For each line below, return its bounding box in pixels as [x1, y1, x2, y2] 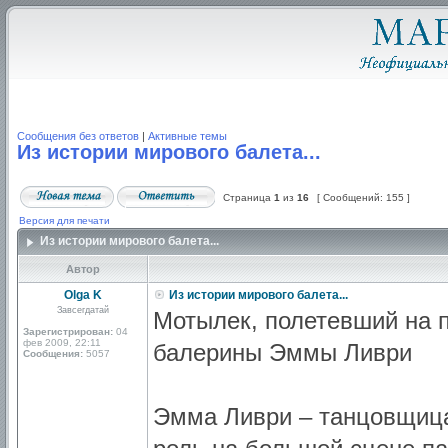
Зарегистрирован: [23, 326, 113, 337]
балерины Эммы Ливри [153, 339, 412, 366]
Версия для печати [19, 215, 110, 226]
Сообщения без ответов [17, 130, 139, 142]
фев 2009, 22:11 [23, 337, 101, 348]
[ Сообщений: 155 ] [314, 192, 413, 203]
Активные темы [148, 130, 227, 142]
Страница [220, 192, 274, 203]
